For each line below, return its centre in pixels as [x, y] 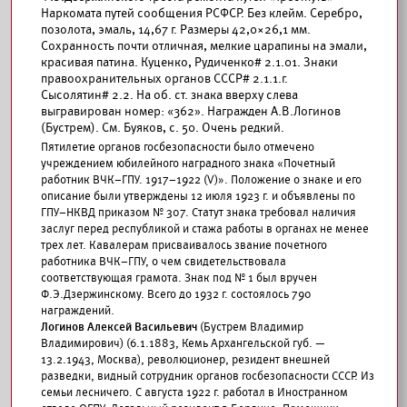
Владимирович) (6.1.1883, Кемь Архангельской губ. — [183, 343]
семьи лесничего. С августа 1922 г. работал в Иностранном [194, 392]
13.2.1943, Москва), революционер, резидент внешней [185, 360]
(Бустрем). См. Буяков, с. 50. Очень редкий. [163, 128]
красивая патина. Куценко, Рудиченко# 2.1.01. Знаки [189, 62]
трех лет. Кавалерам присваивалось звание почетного [184, 245]
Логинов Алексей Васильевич [119, 327]
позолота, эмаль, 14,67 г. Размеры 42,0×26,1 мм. [176, 30]
